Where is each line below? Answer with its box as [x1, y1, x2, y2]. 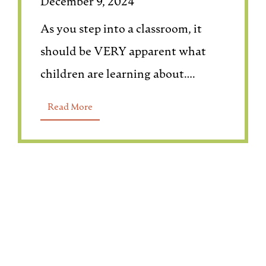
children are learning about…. [40, 69, 196, 81]
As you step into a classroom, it [40, 24, 202, 36]
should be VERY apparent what [40, 46, 207, 58]
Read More [47, 103, 93, 112]
